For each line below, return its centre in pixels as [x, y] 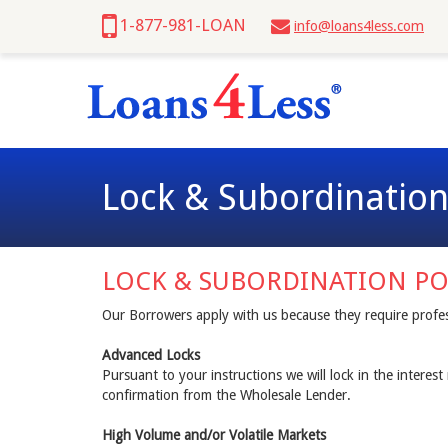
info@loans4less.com [359, 26]
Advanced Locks [151, 355]
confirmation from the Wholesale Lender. [226, 395]
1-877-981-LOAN [183, 25]
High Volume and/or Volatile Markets [214, 435]
